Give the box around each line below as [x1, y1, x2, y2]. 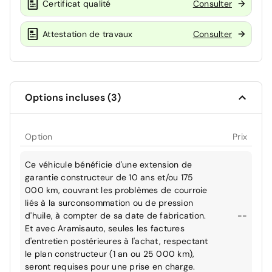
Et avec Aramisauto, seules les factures [25, 223, 185, 234]
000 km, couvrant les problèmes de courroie [25, 185, 208, 196]
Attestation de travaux [42, 28, 133, 39]
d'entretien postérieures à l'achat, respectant [25, 236, 208, 247]
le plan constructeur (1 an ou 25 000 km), [25, 248, 195, 260]
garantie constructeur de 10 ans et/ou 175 [25, 172, 194, 183]
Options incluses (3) [25, 91, 121, 104]
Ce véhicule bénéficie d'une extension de [25, 159, 192, 171]
